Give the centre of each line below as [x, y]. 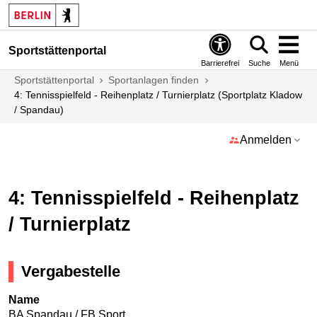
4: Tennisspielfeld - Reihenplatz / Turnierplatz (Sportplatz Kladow [158, 95]
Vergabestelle [71, 272]
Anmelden [266, 139]
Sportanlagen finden [154, 80]
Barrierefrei [220, 63]
